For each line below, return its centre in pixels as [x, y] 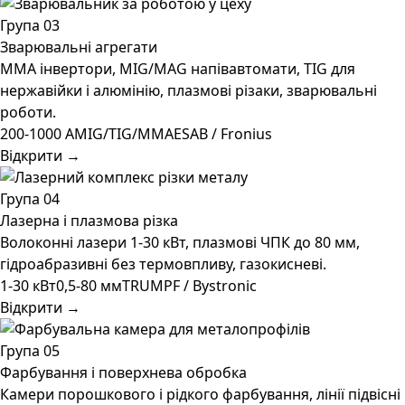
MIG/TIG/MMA [124, 134]
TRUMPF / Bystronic [189, 286]
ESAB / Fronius [223, 134]
